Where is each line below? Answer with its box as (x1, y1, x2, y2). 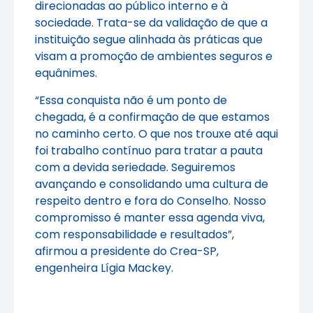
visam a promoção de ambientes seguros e (35, 48, 272, 65)
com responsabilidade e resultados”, (35, 226, 234, 242)
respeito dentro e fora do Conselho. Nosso (35, 192, 266, 209)
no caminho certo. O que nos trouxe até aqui (35, 125, 278, 142)
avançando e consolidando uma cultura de (35, 175, 268, 192)
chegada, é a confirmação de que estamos (35, 108, 270, 125)
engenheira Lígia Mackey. (35, 259, 173, 276)
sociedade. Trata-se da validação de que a (35, 15, 268, 31)
